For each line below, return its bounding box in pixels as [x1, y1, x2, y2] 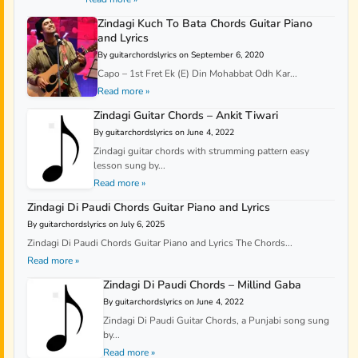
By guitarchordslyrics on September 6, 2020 [97, 49, 265, 62]
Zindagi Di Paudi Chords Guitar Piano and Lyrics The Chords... [27, 237, 292, 250]
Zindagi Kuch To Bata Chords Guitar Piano [97, 16, 313, 32]
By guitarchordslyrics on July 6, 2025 [27, 218, 165, 231]
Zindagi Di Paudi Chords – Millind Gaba [102, 277, 301, 293]
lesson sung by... [93, 159, 166, 173]
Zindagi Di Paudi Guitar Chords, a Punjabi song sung [102, 314, 329, 328]
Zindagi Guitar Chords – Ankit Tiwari [93, 108, 279, 124]
